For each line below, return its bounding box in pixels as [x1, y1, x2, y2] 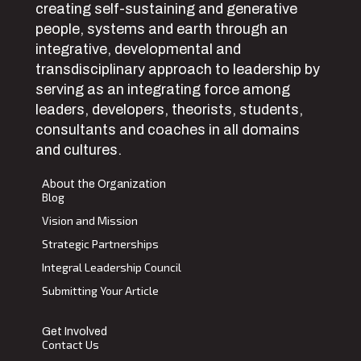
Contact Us [42, 338, 99, 352]
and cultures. [35, 142, 122, 159]
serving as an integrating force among [35, 81, 290, 98]
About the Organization [42, 178, 166, 191]
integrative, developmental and [35, 41, 241, 58]
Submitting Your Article [42, 284, 159, 298]
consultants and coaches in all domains [35, 122, 300, 139]
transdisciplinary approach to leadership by [35, 61, 320, 78]
